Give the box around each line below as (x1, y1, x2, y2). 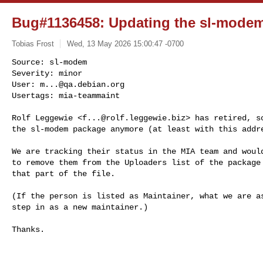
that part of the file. (12, 168, 115, 178)
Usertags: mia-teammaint (12, 90, 120, 100)
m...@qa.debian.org (40, 79, 124, 89)
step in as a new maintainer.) (12, 202, 148, 212)
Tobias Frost (12, 39, 54, 48)
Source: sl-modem (12, 57, 87, 67)
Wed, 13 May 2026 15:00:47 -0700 (66, 39, 184, 48)
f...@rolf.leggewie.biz (82, 113, 186, 123)
